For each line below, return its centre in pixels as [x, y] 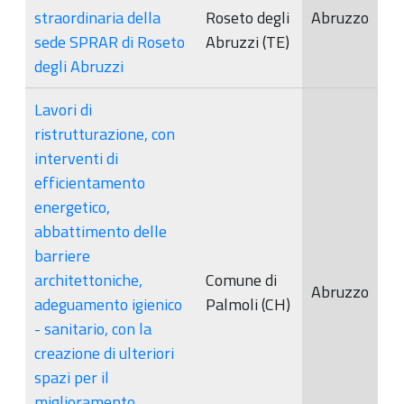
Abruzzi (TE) [248, 41]
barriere [62, 255]
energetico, [72, 207]
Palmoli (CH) [248, 304]
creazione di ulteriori [104, 353]
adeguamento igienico [108, 304]
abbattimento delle [101, 231]
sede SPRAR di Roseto [110, 41]
